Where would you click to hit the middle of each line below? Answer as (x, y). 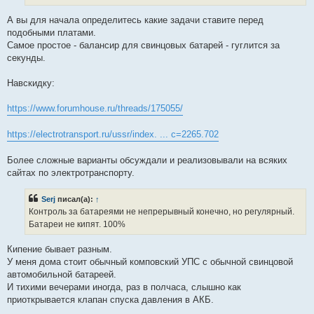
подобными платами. (52, 33)
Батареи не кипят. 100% (77, 224)
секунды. (26, 58)
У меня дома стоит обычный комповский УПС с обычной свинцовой (150, 261)
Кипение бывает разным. (60, 249)
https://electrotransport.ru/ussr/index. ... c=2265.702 (113, 135)
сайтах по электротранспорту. (71, 173)
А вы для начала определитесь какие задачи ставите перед (135, 20)
